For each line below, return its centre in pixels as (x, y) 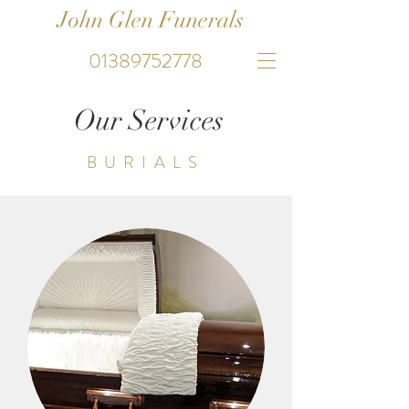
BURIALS (146, 163)
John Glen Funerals (150, 20)
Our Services (149, 121)
